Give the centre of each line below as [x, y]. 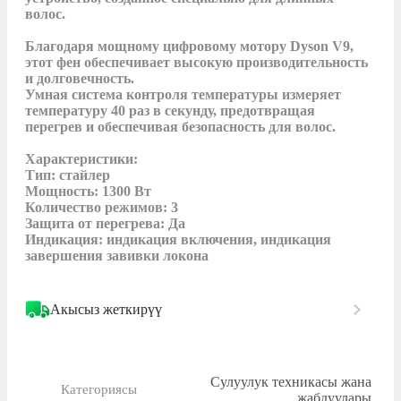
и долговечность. [80, 78]
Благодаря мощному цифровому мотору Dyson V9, [189, 46]
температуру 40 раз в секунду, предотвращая [170, 110]
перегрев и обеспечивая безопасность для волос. [180, 126]
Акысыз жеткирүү [106, 309]
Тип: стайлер [68, 175]
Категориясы [99, 390]
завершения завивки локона [117, 255]
